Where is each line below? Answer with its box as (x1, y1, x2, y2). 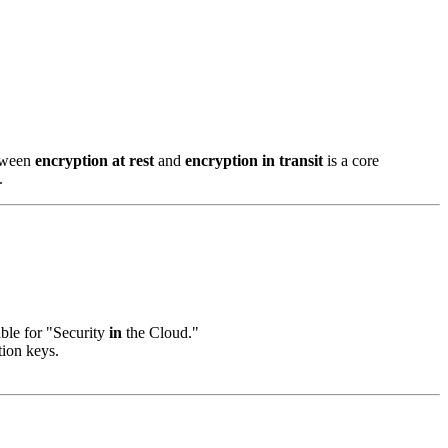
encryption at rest (35, 151, 154, 169)
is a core (323, 151, 379, 169)
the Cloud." (122, 324, 199, 342)
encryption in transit (185, 151, 323, 169)
